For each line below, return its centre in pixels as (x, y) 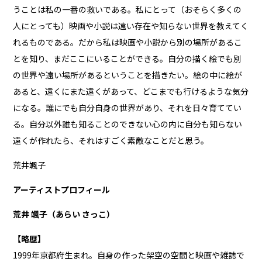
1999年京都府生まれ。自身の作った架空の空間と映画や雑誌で (129, 255)
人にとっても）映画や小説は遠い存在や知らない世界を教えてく (131, 25)
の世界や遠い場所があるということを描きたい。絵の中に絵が (128, 75)
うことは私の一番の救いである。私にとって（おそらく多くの (127, 9)
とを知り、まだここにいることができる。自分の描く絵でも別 (127, 58)
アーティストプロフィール (62, 189)
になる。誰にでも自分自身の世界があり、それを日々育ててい (127, 107)
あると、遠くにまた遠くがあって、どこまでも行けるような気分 (131, 91)
